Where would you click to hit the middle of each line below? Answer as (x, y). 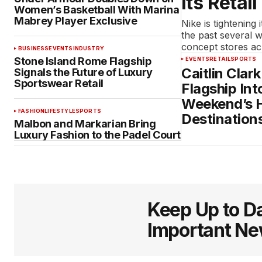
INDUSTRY (88, 48)
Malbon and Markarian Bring (85, 124)
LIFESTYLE (60, 111)
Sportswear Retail (59, 83)
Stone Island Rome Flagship (83, 61)
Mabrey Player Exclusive (76, 21)
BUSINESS (34, 48)
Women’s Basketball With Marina (97, 10)
